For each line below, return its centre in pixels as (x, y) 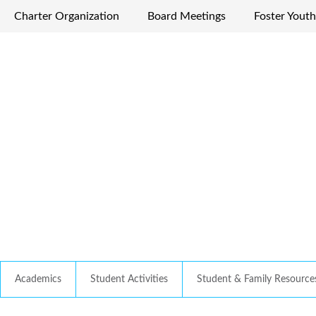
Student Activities (129, 280)
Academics (38, 280)
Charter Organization (67, 16)
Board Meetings (187, 16)
